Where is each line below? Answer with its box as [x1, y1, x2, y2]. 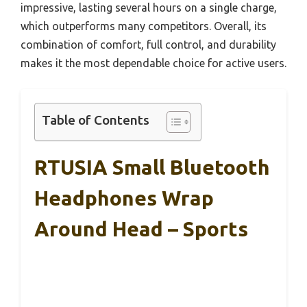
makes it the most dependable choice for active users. [21, 57, 286, 70]
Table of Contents [42, 112, 149, 128]
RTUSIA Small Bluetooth [34, 156, 270, 180]
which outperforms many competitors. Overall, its [21, 20, 267, 33]
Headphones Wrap [34, 186, 214, 210]
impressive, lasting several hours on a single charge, [21, 1, 277, 14]
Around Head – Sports [34, 217, 248, 241]
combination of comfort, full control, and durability [21, 38, 276, 51]
